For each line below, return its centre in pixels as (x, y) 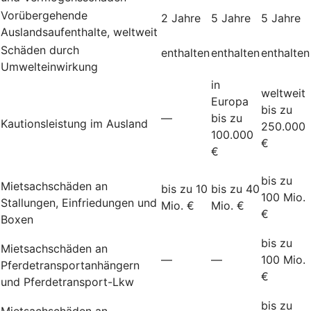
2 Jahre (181, 18)
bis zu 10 (184, 188)
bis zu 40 (235, 188)
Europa (230, 101)
